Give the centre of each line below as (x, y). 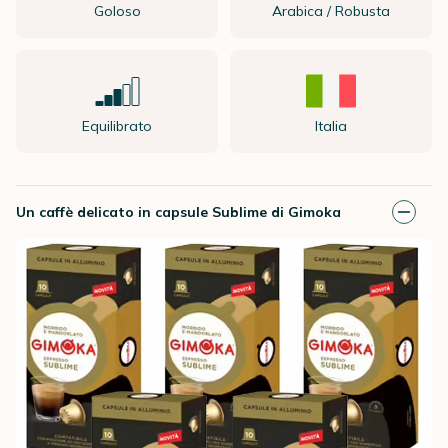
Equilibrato (117, 126)
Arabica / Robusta (331, 11)
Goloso (117, 11)
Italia (331, 126)
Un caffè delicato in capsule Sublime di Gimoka (178, 212)
